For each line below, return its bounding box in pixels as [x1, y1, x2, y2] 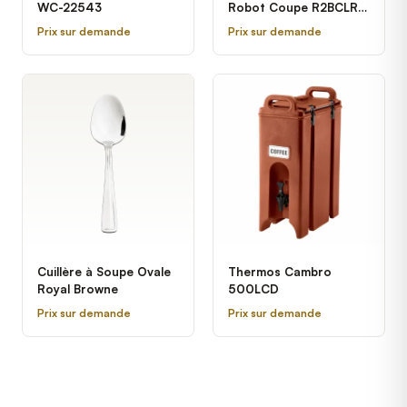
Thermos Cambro [228, 264, 332, 279]
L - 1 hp [228, 17, 271, 32]
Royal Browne [37, 282, 118, 296]
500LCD [228, 282, 279, 296]
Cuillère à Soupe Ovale [37, 264, 171, 279]
